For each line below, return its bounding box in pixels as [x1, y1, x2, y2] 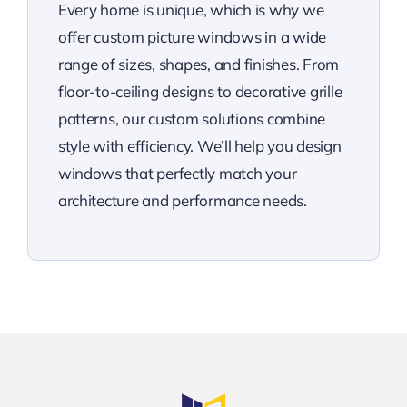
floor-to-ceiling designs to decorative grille [57, 81, 342, 101]
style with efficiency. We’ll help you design [57, 135, 342, 155]
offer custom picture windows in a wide [57, 26, 327, 46]
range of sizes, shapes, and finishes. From [57, 54, 340, 74]
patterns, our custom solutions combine [57, 108, 326, 128]
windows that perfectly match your [57, 163, 297, 183]
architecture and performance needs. [57, 190, 307, 210]
